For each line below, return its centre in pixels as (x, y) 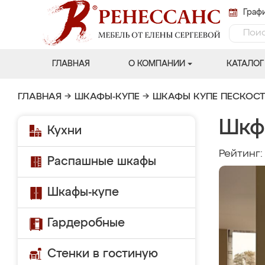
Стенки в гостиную (103, 254)
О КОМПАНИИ (156, 64)
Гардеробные (86, 223)
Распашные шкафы (102, 161)
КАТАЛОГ (245, 64)
